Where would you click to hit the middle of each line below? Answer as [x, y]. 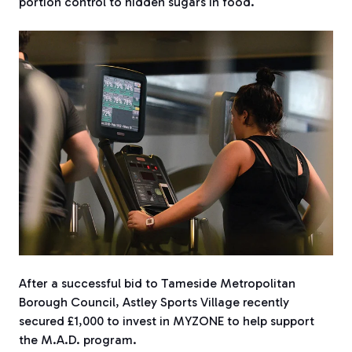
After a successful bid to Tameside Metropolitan [157, 283]
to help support [269, 321]
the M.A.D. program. [78, 339]
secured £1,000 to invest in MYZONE [121, 321]
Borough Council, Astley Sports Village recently [154, 302]
